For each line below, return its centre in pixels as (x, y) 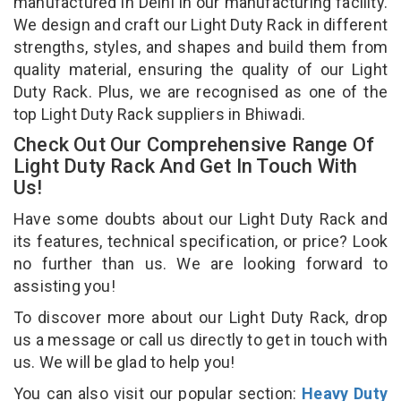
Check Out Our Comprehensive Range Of (194, 144)
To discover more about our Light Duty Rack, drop (200, 317)
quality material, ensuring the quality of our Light (200, 69)
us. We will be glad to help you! (126, 362)
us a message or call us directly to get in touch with (200, 339)
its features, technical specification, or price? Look (200, 241)
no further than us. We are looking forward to (200, 263)
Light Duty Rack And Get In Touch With (186, 166)
